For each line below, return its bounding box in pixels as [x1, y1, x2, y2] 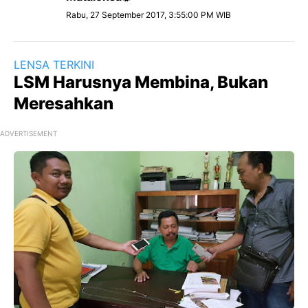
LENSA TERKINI [14, 58, 94, 71]
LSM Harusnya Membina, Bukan [14, 72, 268, 92]
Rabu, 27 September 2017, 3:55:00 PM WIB [66, 10, 231, 20]
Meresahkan [14, 93, 113, 113]
